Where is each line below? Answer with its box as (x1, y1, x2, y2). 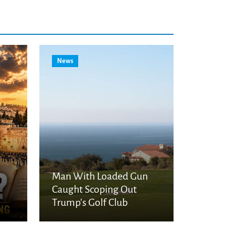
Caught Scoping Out (52, 184, 137, 195)
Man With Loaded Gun (52, 171, 148, 182)
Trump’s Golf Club (52, 197, 128, 208)
